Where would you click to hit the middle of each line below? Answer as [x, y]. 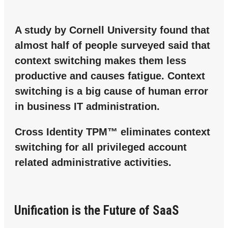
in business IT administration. [87, 106]
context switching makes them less [101, 60]
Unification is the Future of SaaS [97, 211]
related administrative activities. [93, 162]
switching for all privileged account [101, 147]
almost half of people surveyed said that [112, 45]
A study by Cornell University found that [112, 30]
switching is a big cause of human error [111, 91]
